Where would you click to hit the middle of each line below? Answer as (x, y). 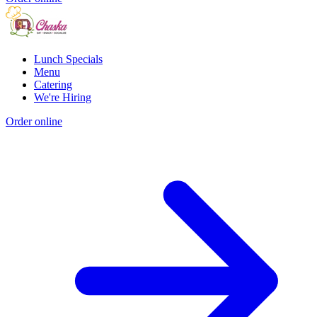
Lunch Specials (68, 59)
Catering (53, 85)
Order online (34, 122)
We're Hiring (63, 98)
